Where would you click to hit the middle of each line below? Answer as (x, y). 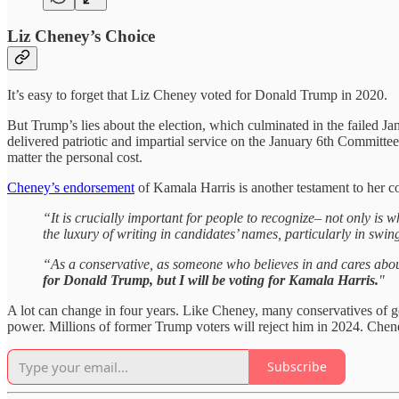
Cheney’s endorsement (71, 187)
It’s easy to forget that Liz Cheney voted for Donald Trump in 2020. (197, 94)
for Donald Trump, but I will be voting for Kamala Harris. (211, 280)
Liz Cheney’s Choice (81, 37)
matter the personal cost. (75, 157)
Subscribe (297, 367)
